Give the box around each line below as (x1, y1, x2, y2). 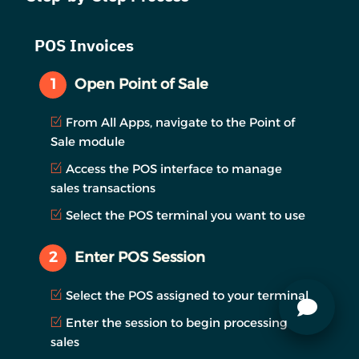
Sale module (50, 133, 125, 149)
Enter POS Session (75, 248, 205, 267)
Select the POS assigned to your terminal (66, 287, 309, 303)
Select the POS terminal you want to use (66, 207, 305, 223)
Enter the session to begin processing (66, 314, 288, 330)
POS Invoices (34, 33, 134, 58)
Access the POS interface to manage (66, 160, 282, 176)
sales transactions (50, 179, 155, 196)
